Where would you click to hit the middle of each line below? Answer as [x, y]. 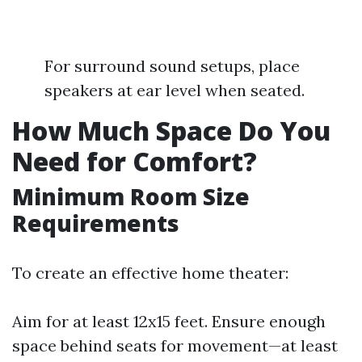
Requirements [96, 223]
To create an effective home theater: [150, 273]
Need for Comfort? [135, 161]
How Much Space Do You [171, 130]
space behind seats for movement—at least [175, 345]
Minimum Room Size [131, 196]
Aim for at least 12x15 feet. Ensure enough [169, 321]
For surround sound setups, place [172, 66]
